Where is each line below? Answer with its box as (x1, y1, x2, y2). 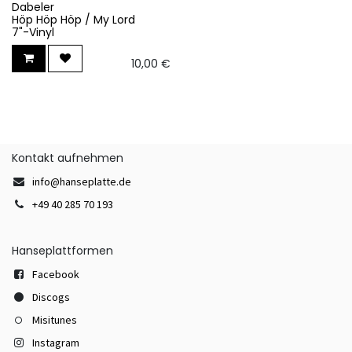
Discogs (32, 289, 70, 304)
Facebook (32, 266, 79, 281)
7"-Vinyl (12, 24, 54, 40)
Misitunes (32, 312, 77, 327)
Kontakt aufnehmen (12, 149, 123, 166)
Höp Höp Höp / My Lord (12, 11, 135, 27)
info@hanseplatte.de (32, 174, 131, 189)
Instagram (32, 335, 79, 350)
